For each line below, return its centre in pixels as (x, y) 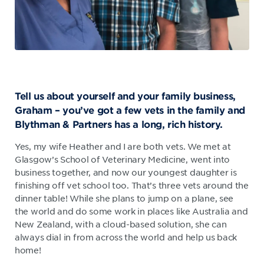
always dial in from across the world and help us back (126, 237)
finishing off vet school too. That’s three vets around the (132, 185)
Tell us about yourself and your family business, (125, 95)
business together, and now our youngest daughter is (126, 172)
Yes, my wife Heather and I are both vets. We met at (123, 146)
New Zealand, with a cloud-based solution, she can (121, 224)
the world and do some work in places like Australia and (131, 211)
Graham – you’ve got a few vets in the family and (130, 109)
